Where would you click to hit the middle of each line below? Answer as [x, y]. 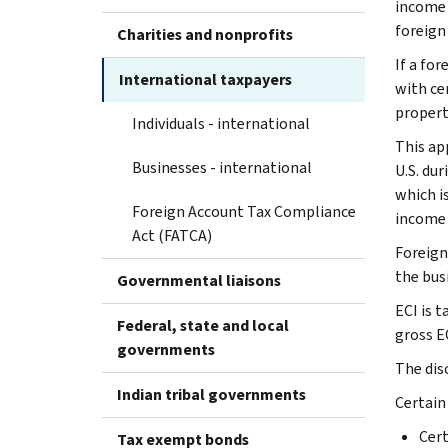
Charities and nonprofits [205, 34]
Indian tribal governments [211, 394]
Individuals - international [221, 123]
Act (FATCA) [172, 235]
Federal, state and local [203, 325]
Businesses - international [222, 167]
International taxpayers [205, 79]
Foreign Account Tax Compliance [244, 211]
